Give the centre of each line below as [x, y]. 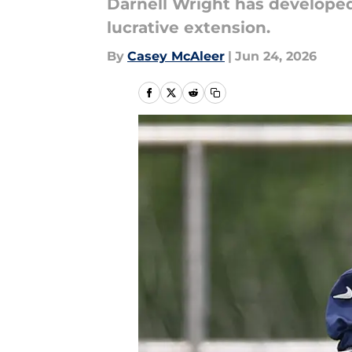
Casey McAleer [176, 56]
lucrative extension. [189, 27]
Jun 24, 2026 [276, 56]
